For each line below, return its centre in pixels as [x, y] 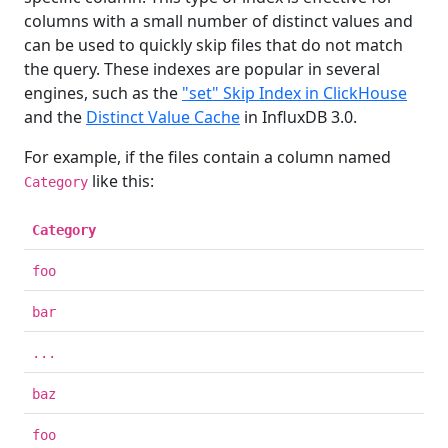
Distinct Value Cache [163, 116]
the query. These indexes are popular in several [202, 68]
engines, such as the [103, 92]
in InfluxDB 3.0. [298, 116]
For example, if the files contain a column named [207, 156]
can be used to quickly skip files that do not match [213, 44]
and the [55, 116]
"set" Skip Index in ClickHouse [294, 92]
